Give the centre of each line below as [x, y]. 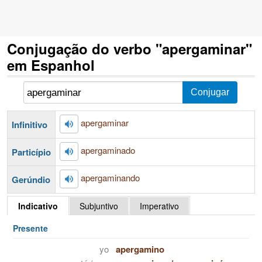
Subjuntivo [99, 206]
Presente [30, 228]
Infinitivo [30, 124]
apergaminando [110, 177]
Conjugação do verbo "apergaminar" [130, 49]
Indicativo [38, 206]
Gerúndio [31, 179]
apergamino [140, 249]
